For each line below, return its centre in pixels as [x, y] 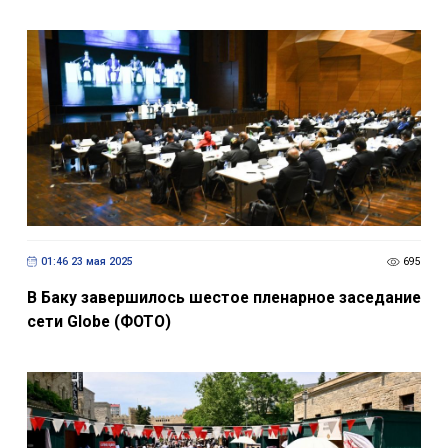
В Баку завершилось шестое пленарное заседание [223, 307]
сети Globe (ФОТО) [98, 331]
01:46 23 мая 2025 [86, 272]
